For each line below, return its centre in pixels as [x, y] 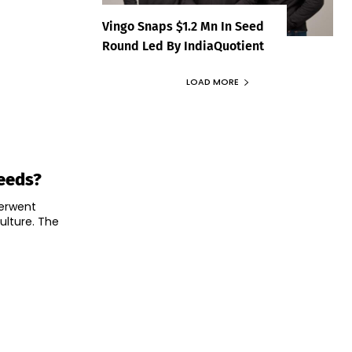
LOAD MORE [212, 82]
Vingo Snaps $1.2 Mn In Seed [183, 27]
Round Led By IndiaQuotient [183, 46]
